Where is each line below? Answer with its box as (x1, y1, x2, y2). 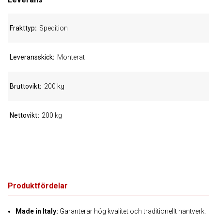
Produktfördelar (8, 181, 68, 190)
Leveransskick (10, 53, 53, 61)
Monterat (57, 53, 85, 61)
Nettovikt (10, 111, 37, 119)
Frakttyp (10, 24, 35, 32)
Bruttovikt (10, 82, 40, 90)
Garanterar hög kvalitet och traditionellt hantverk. (58, 207, 206, 215)
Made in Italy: (15, 207, 58, 215)
